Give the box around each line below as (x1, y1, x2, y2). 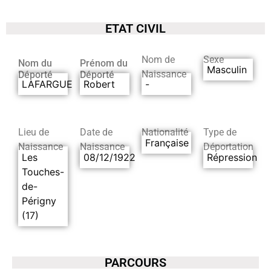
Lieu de (18, 126, 49, 139)
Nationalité (142, 126, 188, 139)
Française (145, 136, 189, 149)
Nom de (142, 53, 175, 65)
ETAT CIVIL (105, 21, 166, 36)
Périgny (22, 194, 56, 207)
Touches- (22, 165, 64, 178)
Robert (83, 77, 115, 90)
